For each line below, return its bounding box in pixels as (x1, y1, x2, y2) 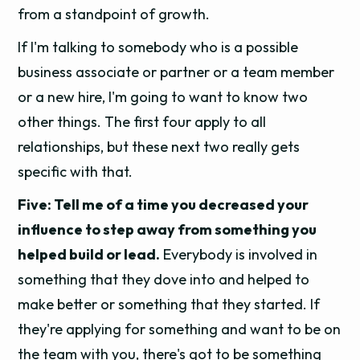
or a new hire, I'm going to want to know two (18, 88, 309, 106)
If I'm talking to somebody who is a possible (18, 38, 299, 56)
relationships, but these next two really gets (18, 137, 301, 156)
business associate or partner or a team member (18, 63, 335, 81)
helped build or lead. (18, 245, 161, 264)
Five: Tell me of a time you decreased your (18, 195, 309, 214)
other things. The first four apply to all (18, 112, 267, 131)
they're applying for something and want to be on (18, 320, 342, 338)
